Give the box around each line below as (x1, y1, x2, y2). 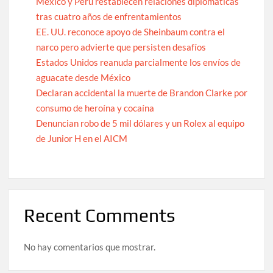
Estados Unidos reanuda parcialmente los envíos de (36, 57, 241, 68)
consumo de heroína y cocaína (36, 102, 155, 114)
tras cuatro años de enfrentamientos (36, 11, 182, 23)
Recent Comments (24, 205, 175, 227)
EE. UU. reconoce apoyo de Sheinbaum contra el (36, 26, 225, 38)
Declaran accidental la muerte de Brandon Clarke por (36, 87, 248, 99)
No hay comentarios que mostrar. (24, 241, 156, 252)
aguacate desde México (36, 72, 131, 83)
